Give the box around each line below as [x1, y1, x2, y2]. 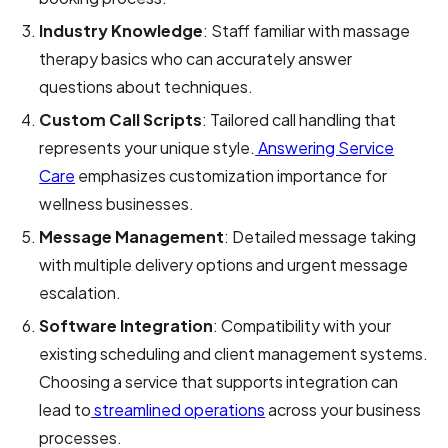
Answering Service [255, 137, 395, 159]
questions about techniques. [39, 76, 254, 98]
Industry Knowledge [39, 20, 204, 42]
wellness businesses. [39, 193, 195, 215]
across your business [265, 399, 422, 421]
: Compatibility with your [213, 315, 392, 337]
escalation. [39, 282, 122, 304]
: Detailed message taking [224, 226, 417, 248]
